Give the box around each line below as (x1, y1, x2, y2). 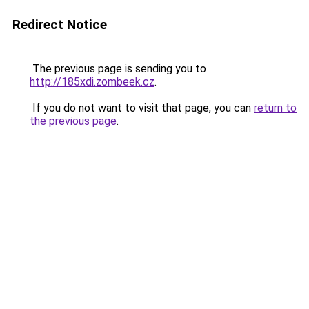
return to (254, 101, 297, 114)
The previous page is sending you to (30, 62, 206, 75)
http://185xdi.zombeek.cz (30, 75, 154, 88)
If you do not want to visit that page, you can (30, 101, 254, 114)
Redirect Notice (12, 17, 107, 32)
